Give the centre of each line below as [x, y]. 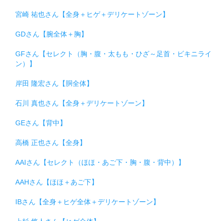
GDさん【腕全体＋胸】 [52, 34]
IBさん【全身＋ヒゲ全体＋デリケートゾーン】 [88, 202]
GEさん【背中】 [41, 123]
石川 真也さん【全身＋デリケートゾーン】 [82, 103]
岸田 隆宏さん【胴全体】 [54, 84]
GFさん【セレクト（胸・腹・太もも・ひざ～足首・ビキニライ [113, 54]
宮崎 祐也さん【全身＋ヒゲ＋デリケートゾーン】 [92, 15]
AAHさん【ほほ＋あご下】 [57, 182]
